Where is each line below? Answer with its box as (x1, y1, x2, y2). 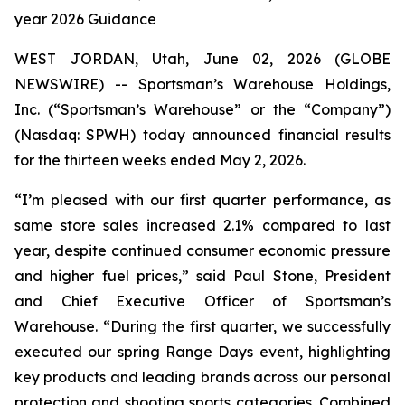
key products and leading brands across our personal (14, 368, 391, 386)
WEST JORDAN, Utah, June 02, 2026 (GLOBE (14, 50, 391, 68)
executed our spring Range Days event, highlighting (14, 343, 391, 361)
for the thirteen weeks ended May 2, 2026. (14, 151, 306, 169)
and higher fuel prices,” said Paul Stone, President (14, 267, 391, 285)
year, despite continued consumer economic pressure (14, 241, 391, 259)
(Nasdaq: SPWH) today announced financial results (14, 126, 391, 144)
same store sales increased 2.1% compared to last (14, 216, 391, 234)
